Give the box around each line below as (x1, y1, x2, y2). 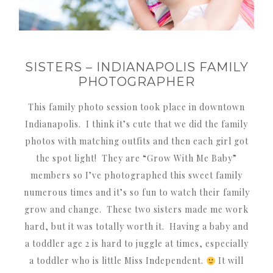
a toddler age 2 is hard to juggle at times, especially (24, 238, 249, 250)
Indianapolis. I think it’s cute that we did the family (25, 118, 248, 130)
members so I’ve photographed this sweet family (30, 169, 243, 182)
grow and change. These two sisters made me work (24, 204, 249, 216)
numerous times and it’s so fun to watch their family (23, 186, 250, 199)
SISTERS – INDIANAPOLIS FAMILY (24, 60, 249, 75)
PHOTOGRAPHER (78, 74, 195, 90)
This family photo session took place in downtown (28, 101, 245, 113)
